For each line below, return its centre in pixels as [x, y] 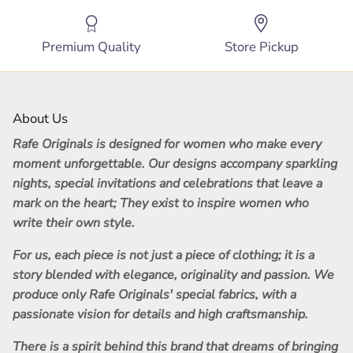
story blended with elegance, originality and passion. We [173, 275]
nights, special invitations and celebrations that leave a [167, 184]
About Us [40, 119]
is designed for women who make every [207, 145]
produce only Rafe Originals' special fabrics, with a [154, 295]
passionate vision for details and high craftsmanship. [160, 315]
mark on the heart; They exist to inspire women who [161, 204]
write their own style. [74, 223]
